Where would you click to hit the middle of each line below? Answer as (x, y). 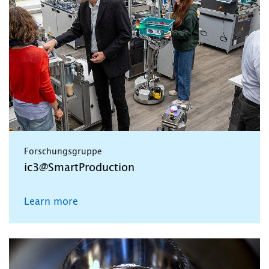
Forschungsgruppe (63, 152)
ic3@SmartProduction (79, 168)
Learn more (51, 201)
